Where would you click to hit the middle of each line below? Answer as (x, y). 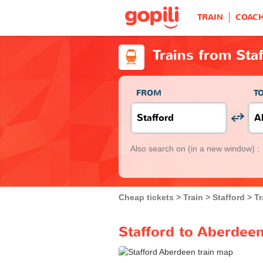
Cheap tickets (146, 197)
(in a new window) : (224, 148)
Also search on (159, 148)
